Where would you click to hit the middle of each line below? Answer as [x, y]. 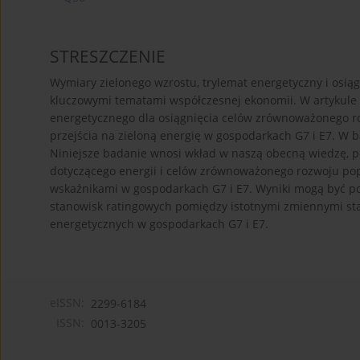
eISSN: [67, 303]
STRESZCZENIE [108, 57]
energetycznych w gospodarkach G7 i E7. [159, 224]
